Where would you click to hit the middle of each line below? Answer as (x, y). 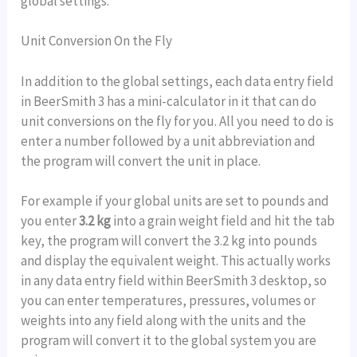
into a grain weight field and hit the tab (223, 220)
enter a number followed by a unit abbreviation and (169, 141)
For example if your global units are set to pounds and (175, 200)
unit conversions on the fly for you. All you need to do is (178, 121)
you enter (50, 220)
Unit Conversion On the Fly (97, 41)
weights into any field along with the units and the (164, 320)
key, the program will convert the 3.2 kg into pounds (169, 240)
